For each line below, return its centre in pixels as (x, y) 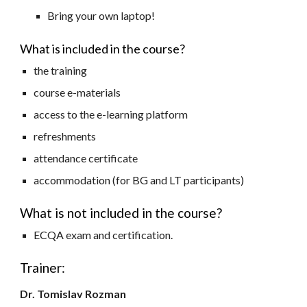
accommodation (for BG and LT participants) (139, 180)
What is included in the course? (103, 49)
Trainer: (43, 268)
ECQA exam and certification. (103, 235)
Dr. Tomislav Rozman (73, 294)
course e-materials (77, 92)
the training (61, 70)
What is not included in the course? (121, 213)
